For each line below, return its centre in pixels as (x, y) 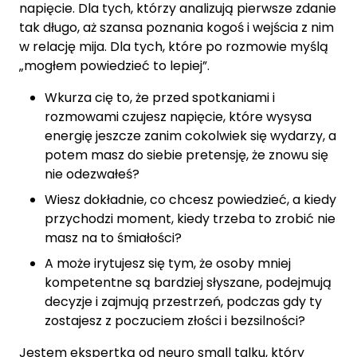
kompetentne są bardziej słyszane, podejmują (188, 282)
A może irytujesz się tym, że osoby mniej (168, 263)
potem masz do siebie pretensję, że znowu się (186, 155)
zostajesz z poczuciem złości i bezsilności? (175, 321)
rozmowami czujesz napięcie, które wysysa (178, 117)
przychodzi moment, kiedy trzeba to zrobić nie (190, 219)
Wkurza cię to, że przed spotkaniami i (160, 98)
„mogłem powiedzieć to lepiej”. (114, 66)
